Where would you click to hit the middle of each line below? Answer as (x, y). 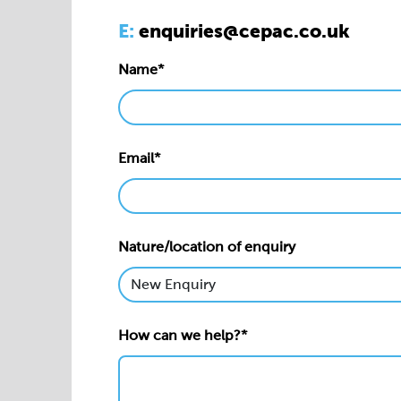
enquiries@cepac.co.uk (244, 31)
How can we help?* (183, 335)
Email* (139, 158)
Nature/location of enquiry (207, 247)
